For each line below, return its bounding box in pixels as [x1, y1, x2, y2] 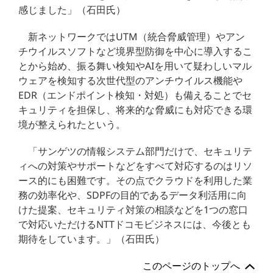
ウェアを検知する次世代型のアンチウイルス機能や [18, 73, 243, 87]
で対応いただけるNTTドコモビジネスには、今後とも [18, 217, 252, 231]
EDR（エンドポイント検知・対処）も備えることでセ [18, 88, 252, 102]
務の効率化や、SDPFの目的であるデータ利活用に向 [18, 188, 247, 202]
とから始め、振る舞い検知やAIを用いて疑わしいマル [18, 58, 252, 73]
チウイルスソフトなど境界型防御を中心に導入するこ [18, 44, 253, 58]
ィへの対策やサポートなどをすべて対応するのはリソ [18, 158, 253, 172]
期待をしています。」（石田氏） [18, 232, 165, 246]
